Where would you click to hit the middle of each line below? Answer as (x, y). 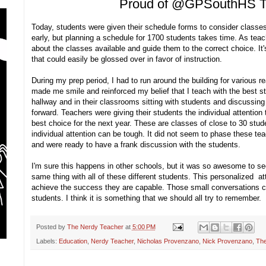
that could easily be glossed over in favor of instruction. (126, 59)
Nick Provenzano (227, 241)
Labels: (47, 241)
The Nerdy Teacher (95, 227)
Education (73, 241)
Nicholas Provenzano (168, 241)
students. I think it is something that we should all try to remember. (147, 198)
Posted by (51, 227)
